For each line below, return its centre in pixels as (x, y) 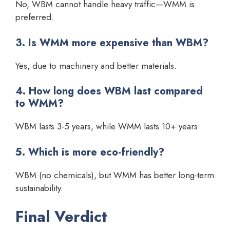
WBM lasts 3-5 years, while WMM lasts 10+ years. (108, 127)
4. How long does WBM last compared (109, 91)
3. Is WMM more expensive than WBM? (112, 43)
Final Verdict (61, 217)
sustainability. (39, 188)
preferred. (35, 17)
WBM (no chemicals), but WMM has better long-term (115, 175)
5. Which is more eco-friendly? (90, 152)
